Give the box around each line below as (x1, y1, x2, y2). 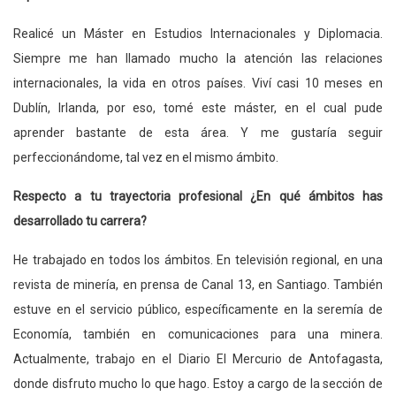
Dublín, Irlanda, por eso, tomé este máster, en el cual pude (13, 100, 383, 115)
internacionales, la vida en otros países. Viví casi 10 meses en (13, 75, 383, 90)
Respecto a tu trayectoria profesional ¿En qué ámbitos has (13, 188, 383, 203)
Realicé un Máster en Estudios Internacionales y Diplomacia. (13, 26, 383, 41)
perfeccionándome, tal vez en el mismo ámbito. (13, 149, 278, 164)
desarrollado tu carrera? (13, 213, 149, 228)
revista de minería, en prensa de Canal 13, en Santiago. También (13, 277, 383, 292)
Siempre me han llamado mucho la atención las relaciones (13, 50, 383, 65)
